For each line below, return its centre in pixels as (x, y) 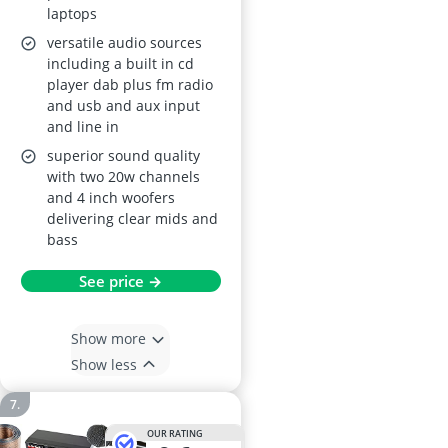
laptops (72, 13)
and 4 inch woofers (111, 197)
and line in (83, 126)
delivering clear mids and (132, 218)
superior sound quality (123, 155)
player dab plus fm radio (130, 84)
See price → (120, 281)
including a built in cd (120, 63)
